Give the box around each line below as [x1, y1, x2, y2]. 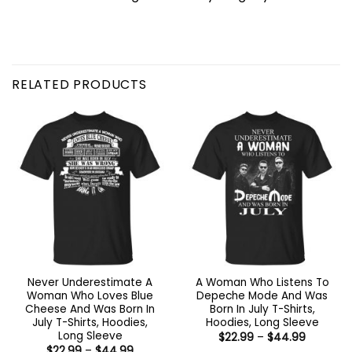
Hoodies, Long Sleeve [205, 315, 319, 331]
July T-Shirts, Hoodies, [32, 315, 148, 331]
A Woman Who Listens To [195, 275, 329, 291]
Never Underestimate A [27, 275, 152, 291]
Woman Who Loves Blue [27, 288, 153, 304]
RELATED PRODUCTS [12, 75, 147, 93]
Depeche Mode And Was [196, 288, 328, 304]
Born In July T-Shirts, [209, 302, 315, 317]
